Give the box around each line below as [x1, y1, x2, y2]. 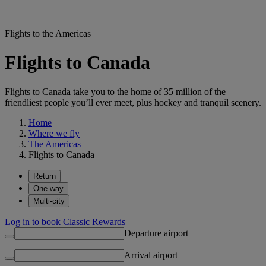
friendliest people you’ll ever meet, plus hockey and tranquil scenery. [5, 97, 261, 107]
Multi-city [33, 196, 65, 205]
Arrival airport [124, 249, 178, 260]
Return [33, 171, 56, 180]
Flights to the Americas [5, 28, 91, 39]
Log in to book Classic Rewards [5, 216, 125, 227]
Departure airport [124, 227, 188, 238]
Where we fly [28, 128, 80, 138]
